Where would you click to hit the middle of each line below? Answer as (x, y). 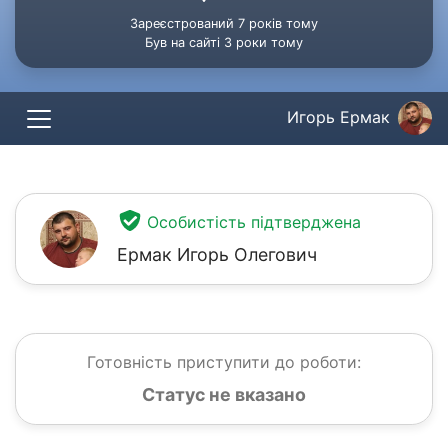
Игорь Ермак (338, 116)
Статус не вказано (224, 395)
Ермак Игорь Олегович (217, 255)
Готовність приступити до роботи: (224, 362)
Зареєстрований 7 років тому (224, 23)
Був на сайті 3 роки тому (224, 42)
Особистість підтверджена (253, 222)
